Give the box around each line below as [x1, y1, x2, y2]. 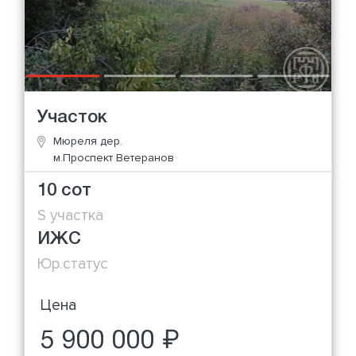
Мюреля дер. [53, 133, 122, 148]
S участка [37, 205, 103, 225]
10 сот [37, 182, 91, 199]
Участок [37, 109, 107, 126]
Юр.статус [37, 253, 108, 273]
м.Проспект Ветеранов [53, 150, 174, 164]
